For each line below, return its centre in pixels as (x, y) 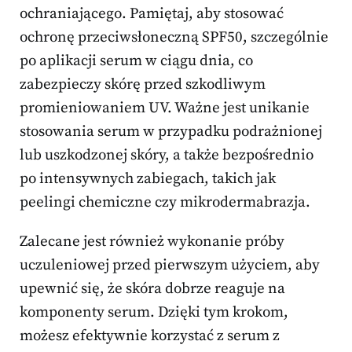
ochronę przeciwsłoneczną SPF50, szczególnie (174, 37)
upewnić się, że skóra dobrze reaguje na (152, 288)
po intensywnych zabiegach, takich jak (148, 178)
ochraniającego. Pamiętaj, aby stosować (152, 13)
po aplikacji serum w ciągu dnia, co (136, 60)
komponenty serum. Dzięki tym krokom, (154, 312)
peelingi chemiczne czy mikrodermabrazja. (165, 202)
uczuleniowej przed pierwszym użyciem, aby (170, 265)
